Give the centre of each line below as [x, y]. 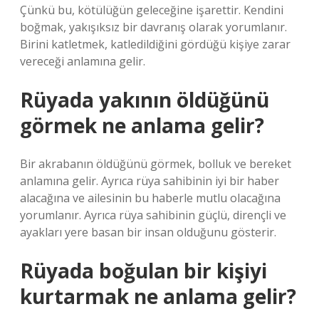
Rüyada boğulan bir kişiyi [143, 271]
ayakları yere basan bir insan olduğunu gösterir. [148, 232]
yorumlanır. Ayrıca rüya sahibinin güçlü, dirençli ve [153, 215]
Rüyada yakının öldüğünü [145, 100]
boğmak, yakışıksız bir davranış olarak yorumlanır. [153, 27]
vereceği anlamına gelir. [83, 61]
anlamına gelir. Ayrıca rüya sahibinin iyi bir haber [150, 181]
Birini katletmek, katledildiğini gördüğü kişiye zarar [155, 44]
